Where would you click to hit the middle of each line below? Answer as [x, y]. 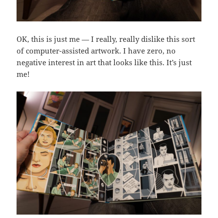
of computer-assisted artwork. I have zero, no [96, 51]
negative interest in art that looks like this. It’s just [104, 63]
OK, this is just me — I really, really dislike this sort [106, 39]
